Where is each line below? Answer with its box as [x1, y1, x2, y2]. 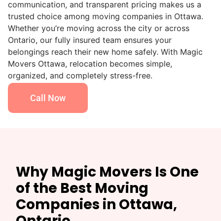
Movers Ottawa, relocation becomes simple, [8, 59, 172, 69]
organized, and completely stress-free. [8, 71, 152, 81]
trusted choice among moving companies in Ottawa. [8, 11, 203, 22]
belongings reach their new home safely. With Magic [8, 47, 203, 57]
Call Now [30, 93, 66, 104]
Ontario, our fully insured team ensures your [8, 35, 172, 45]
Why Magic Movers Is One [16, 162, 199, 182]
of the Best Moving [16, 179, 148, 198]
